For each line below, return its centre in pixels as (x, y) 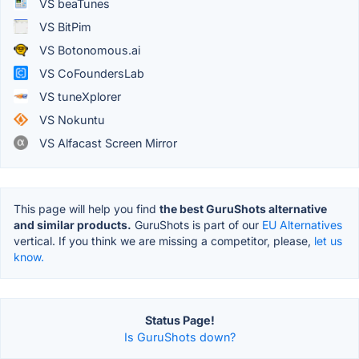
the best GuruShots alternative (243, 208)
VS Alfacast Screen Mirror (107, 143)
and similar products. (73, 224)
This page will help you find (87, 208)
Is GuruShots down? (179, 337)
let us (328, 240)
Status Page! (179, 320)
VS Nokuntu (71, 119)
